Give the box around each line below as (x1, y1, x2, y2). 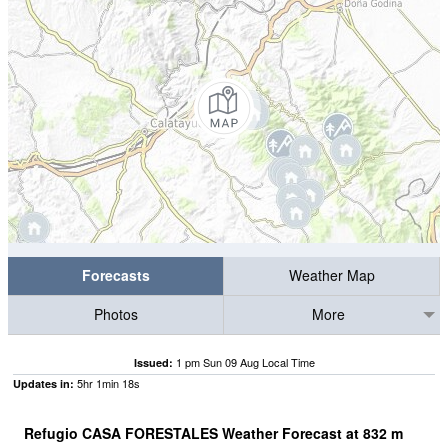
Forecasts (81, 265, 150, 286)
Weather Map (288, 265, 375, 286)
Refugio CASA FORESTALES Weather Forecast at (24, 423, 363, 444)
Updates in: (13, 376, 74, 392)
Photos (93, 304, 138, 325)
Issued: (133, 355, 173, 371)
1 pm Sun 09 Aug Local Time (175, 354, 315, 371)
